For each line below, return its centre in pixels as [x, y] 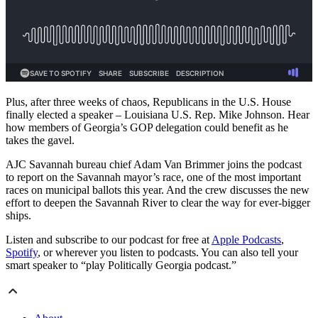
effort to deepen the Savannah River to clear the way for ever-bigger [158, 203]
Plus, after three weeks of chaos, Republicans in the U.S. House [148, 102]
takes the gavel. [40, 141]
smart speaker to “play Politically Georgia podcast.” [121, 265]
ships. [18, 216]
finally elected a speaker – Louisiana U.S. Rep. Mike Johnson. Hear [158, 115]
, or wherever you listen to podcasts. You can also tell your [168, 253]
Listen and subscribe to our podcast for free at [109, 240]
